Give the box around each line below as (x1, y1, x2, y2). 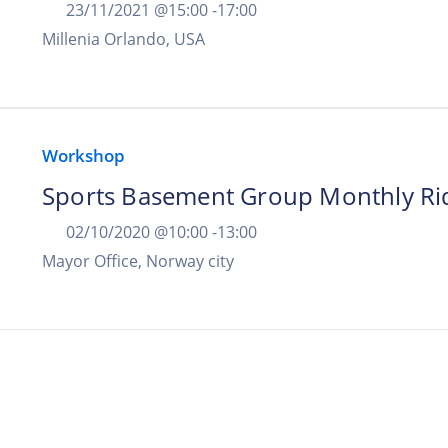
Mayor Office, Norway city (42, 250, 234, 272)
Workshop (42, 144, 125, 167)
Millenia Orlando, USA (42, 28, 205, 50)
